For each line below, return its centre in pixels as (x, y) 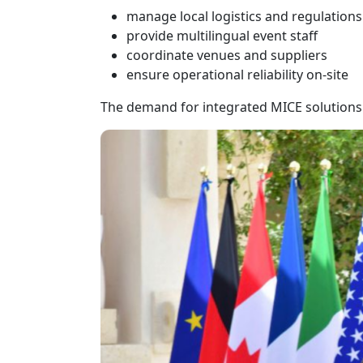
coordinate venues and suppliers (227, 55)
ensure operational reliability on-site (237, 75)
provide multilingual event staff (222, 36)
